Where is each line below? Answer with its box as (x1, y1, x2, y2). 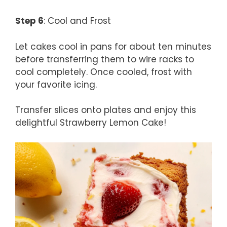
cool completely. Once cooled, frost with (15, 65, 192, 78)
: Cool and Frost (44, 15, 111, 27)
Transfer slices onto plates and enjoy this (15, 104, 196, 117)
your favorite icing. (15, 78, 97, 91)
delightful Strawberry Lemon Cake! (15, 117, 166, 129)
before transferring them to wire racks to (15, 53, 194, 65)
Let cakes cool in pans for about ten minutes (15, 40, 211, 53)
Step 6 (15, 15, 44, 27)
